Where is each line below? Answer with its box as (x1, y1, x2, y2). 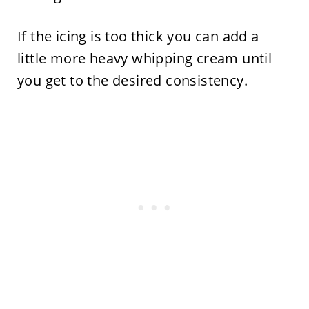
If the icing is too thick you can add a (17, 27, 259, 46)
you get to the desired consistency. (17, 71, 248, 90)
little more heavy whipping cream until (17, 49, 272, 68)
